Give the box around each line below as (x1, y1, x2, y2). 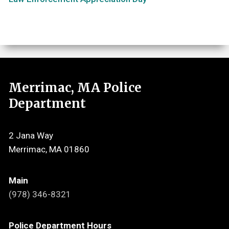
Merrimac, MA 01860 (9, 144, 89, 154)
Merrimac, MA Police (9, 79, 142, 96)
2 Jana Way (9, 130, 53, 141)
